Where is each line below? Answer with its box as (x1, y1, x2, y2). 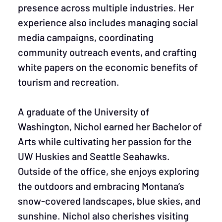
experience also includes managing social (18, 16, 198, 28)
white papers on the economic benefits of (18, 61, 198, 73)
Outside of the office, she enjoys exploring (18, 165, 199, 177)
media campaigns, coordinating (18, 31, 154, 43)
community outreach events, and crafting (18, 46, 197, 58)
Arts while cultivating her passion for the (18, 135, 192, 147)
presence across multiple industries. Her (18, 1, 194, 13)
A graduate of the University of (18, 106, 149, 117)
